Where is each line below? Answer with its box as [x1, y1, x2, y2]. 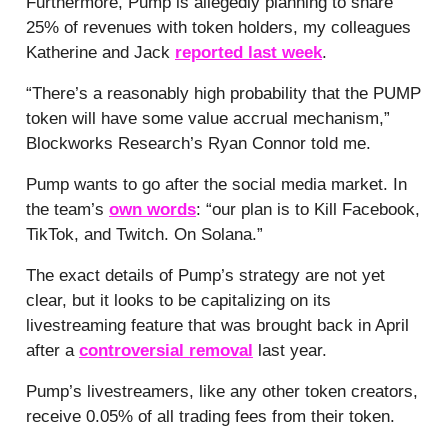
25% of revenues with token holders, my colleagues [26, 17, 411, 37]
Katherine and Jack [26, 42, 175, 62]
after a [26, 340, 79, 360]
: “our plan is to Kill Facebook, [196, 199, 420, 219]
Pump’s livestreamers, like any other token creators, [26, 381, 418, 401]
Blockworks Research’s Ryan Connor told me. [26, 133, 371, 153]
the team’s [26, 199, 109, 219]
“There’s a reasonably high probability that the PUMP [26, 83, 421, 103]
